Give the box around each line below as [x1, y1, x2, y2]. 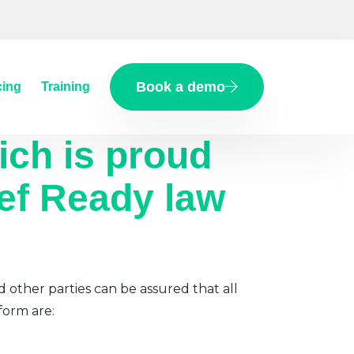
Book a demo [136, 79, 225, 95]
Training [41, 80, 90, 93]
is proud [53, 134, 212, 176]
